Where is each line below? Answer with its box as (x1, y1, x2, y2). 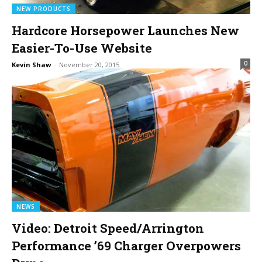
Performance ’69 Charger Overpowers (12, 237, 241, 254)
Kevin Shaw (12, 60, 51, 69)
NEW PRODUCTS (16, 4, 71, 13)
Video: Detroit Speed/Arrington (12, 219, 204, 236)
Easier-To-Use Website (12, 39, 152, 56)
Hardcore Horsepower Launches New (12, 22, 239, 39)
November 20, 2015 (59, 60, 119, 69)
